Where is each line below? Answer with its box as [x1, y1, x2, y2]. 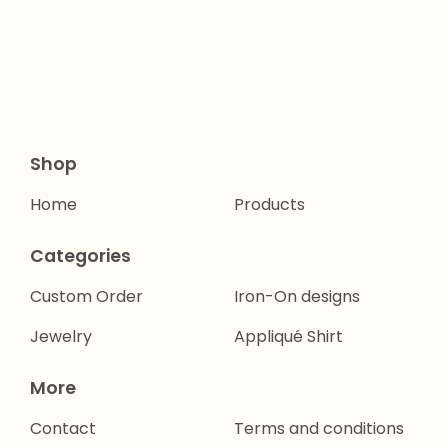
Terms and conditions [234, 417, 404, 440]
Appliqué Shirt [234, 325, 343, 348]
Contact [30, 417, 96, 440]
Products [234, 193, 305, 216]
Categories [30, 244, 131, 268]
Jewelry [30, 325, 92, 348]
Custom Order [30, 285, 143, 308]
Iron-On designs [234, 285, 360, 308]
